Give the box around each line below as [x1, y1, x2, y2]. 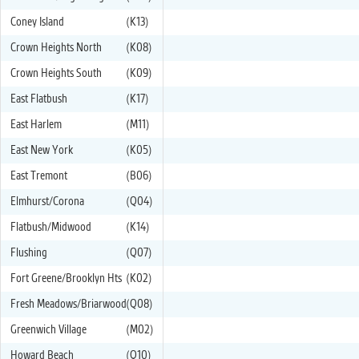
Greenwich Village [10, 324, 87, 337]
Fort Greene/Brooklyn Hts [10, 272, 122, 285]
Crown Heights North [10, 42, 102, 54]
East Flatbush [10, 93, 67, 106]
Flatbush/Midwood [10, 221, 91, 234]
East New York [10, 144, 73, 157]
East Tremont [10, 170, 67, 183]
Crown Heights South [10, 67, 102, 80]
